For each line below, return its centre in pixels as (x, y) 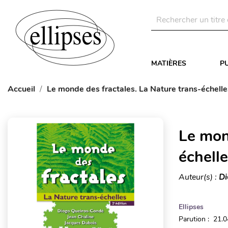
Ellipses (191, 207)
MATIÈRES (169, 63)
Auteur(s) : (198, 177)
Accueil (21, 89)
